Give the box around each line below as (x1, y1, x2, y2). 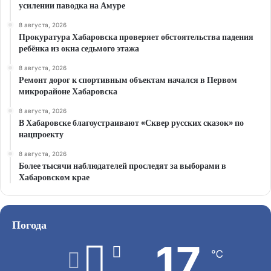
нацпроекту (19, 128, 64, 140)
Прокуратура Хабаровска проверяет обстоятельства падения (19, 30, 253, 43)
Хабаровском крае (19, 171, 90, 183)
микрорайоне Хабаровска (19, 85, 117, 97)
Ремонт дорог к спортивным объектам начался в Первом (19, 73, 237, 86)
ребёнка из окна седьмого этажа (19, 42, 139, 54)
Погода (12, 217, 47, 232)
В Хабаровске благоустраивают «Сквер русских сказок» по (19, 116, 244, 129)
